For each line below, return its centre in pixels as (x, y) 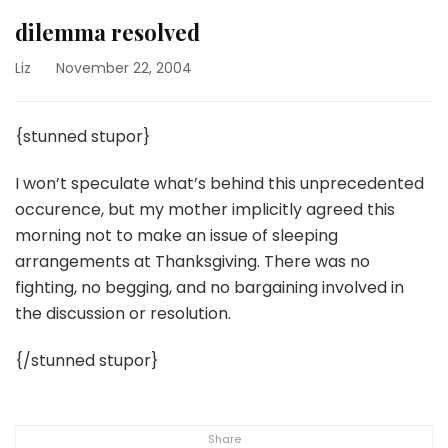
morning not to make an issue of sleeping (176, 235)
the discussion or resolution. (123, 313)
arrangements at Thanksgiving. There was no (192, 261)
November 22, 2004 (124, 68)
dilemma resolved (107, 32)
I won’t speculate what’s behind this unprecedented (219, 183)
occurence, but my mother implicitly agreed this (205, 209)
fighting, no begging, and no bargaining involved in (209, 287)
